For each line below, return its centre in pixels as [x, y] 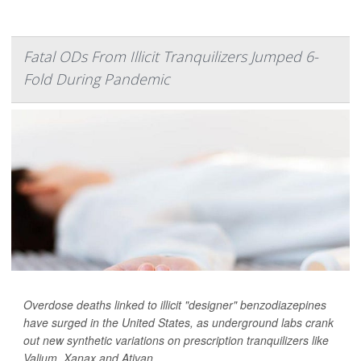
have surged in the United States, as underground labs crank [178, 323]
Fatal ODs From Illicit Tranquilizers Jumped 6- [171, 57]
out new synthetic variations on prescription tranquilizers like [176, 340]
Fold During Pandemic [97, 79]
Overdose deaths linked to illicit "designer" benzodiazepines [175, 305]
